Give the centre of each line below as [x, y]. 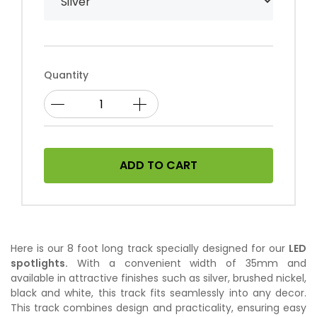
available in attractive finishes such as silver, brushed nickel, [158, 278]
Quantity [66, 75]
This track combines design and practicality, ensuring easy [158, 308]
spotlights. [39, 263]
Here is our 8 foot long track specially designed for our [150, 248]
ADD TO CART [158, 165]
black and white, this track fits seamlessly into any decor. [158, 293]
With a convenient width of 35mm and [187, 263]
